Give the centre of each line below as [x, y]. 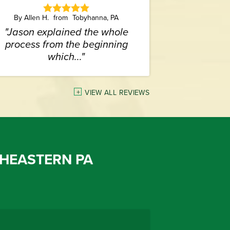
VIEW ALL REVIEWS [117, 93]
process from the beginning [66, 44]
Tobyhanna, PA [96, 18]
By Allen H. [33, 18]
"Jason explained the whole [66, 32]
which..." [66, 57]
